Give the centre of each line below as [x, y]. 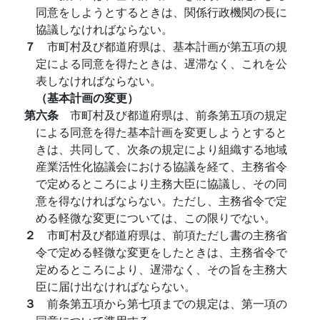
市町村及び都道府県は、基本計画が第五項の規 [167, 46]
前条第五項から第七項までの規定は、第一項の [167, 303]
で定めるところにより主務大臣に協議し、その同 [161, 183]
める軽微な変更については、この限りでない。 [156, 217]
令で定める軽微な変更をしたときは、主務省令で [161, 252]
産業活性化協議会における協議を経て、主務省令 [161, 166]
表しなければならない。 [99, 80]
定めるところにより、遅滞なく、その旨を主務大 [161, 269]
